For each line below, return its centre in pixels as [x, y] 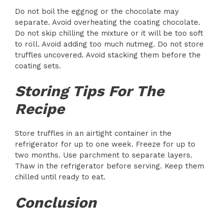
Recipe [40, 109]
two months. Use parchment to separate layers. [104, 155]
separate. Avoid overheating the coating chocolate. [108, 22]
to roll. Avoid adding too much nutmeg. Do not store [109, 44]
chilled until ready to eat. [60, 177]
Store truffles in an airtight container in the [93, 134]
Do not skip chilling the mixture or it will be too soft [109, 33]
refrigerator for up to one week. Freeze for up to [105, 144]
